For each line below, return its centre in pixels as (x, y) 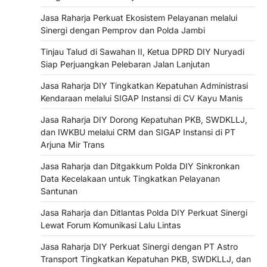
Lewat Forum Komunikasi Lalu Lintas (111, 225)
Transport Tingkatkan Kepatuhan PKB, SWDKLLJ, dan (146, 259)
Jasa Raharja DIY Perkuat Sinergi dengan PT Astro (139, 247)
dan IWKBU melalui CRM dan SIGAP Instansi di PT (138, 132)
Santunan (59, 191)
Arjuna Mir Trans (72, 145)
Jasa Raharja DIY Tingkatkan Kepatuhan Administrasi (144, 86)
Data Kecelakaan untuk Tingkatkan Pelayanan (130, 179)
